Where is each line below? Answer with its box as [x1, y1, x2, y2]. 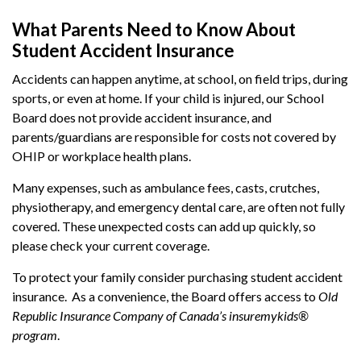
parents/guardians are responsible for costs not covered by [12, 129, 336, 145]
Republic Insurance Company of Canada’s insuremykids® [12, 308, 309, 324]
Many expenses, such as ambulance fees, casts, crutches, [12, 180, 319, 196]
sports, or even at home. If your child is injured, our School [12, 90, 324, 106]
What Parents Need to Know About [12, 19, 296, 41]
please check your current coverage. [12, 238, 210, 254]
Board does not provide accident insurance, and [12, 110, 272, 126]
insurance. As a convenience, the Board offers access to [12, 288, 318, 305]
